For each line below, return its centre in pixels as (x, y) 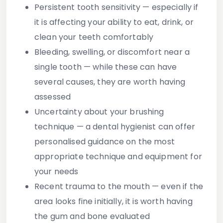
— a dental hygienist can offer (135, 127)
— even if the (176, 187)
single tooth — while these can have (106, 67)
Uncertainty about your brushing (99, 112)
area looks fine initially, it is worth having (113, 202)
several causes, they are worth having (110, 82)
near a (176, 52)
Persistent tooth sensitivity (88, 7)
